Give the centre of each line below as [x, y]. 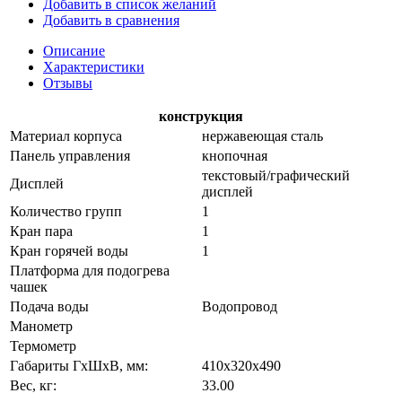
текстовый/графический [276, 175]
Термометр [43, 345]
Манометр [41, 326]
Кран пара [41, 231]
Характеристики [94, 66]
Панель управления [70, 155]
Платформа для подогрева [90, 270]
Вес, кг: [33, 385]
